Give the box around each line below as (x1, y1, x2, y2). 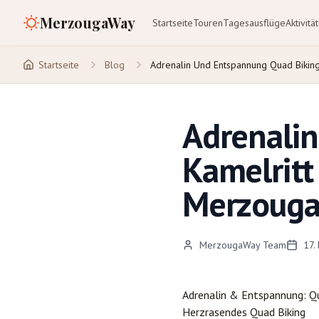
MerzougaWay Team (199, 239, 286, 251)
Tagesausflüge (223, 16, 286, 29)
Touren (193, 16, 223, 29)
